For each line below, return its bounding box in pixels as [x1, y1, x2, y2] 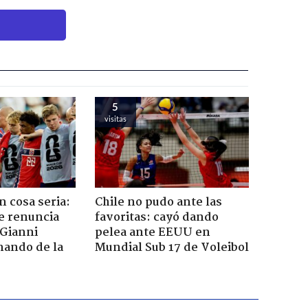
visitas [104, 114, 126, 123]
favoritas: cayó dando [94, 208, 219, 228]
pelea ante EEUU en [94, 223, 210, 243]
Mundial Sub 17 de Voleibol [94, 239, 249, 258]
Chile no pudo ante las [94, 193, 222, 212]
